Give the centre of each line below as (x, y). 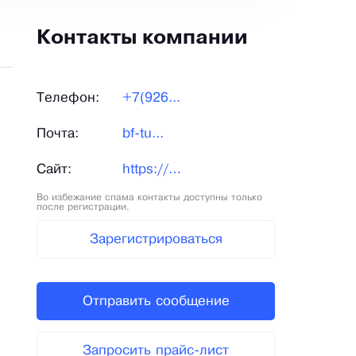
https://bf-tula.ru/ (175, 170)
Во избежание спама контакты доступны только (149, 198)
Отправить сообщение (156, 301)
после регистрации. (83, 207)
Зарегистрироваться (156, 239)
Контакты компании (142, 39)
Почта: (58, 134)
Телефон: (68, 99)
